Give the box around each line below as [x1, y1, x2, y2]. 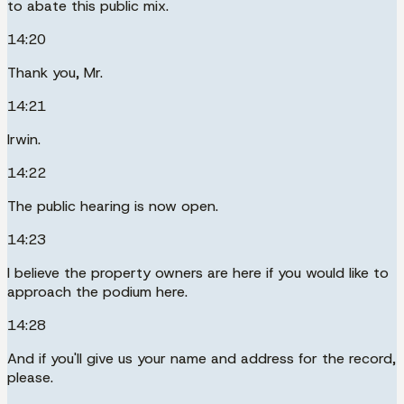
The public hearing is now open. [7, 196, 218, 216]
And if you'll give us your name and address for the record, [7, 348, 396, 368]
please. [7, 367, 53, 387]
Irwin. [7, 129, 41, 149]
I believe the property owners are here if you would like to [7, 262, 389, 282]
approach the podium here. [7, 281, 188, 301]
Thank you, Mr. [7, 62, 103, 82]
